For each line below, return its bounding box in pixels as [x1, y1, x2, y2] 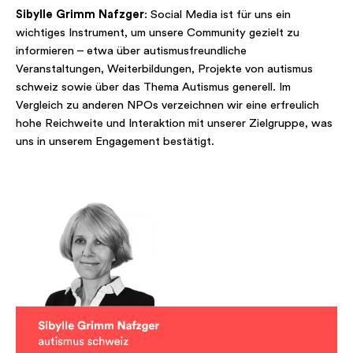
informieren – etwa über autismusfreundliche [16, 45, 247, 57]
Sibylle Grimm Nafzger [16, 9, 144, 20]
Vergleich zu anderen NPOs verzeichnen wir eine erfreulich [16, 99, 319, 111]
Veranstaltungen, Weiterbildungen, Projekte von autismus [16, 63, 313, 75]
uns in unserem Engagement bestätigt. [16, 136, 214, 147]
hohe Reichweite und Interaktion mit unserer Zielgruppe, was [16, 117, 333, 129]
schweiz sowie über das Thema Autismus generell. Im [16, 81, 291, 93]
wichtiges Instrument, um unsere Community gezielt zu [16, 27, 299, 39]
